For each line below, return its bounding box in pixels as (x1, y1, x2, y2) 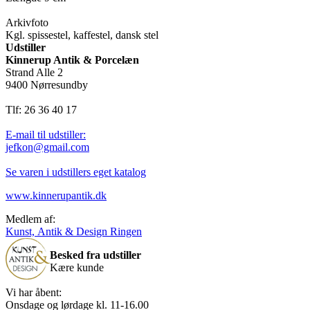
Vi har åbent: (6, 286, 62, 299)
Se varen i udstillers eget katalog (6, 166, 146, 179)
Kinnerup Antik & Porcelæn (6, 54, 139, 66)
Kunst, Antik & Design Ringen (6, 226, 142, 238)
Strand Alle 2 (6, 66, 63, 79)
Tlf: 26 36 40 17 (6, 104, 77, 116)
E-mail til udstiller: (6, 129, 86, 141)
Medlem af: (6, 213, 55, 226)
